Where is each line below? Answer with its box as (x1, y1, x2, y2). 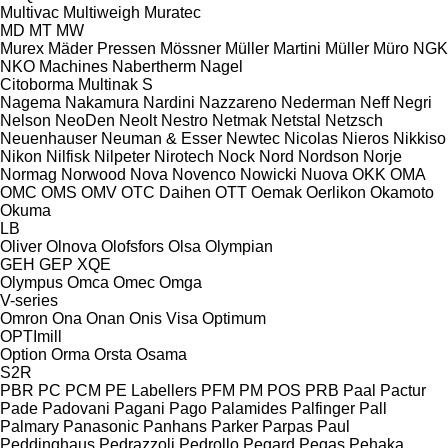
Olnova (46, 237, 97, 255)
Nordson (298, 147, 359, 165)
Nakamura (65, 93, 139, 111)
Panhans (143, 417, 207, 435)
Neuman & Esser (101, 129, 222, 147)
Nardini (143, 93, 195, 111)
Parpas (262, 417, 313, 435)
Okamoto (370, 183, 434, 201)
